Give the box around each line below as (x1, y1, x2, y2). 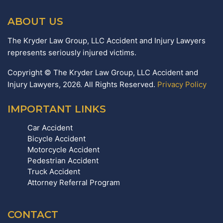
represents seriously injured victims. (7, 48, 136, 58)
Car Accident (27, 123, 73, 133)
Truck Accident (27, 167, 80, 177)
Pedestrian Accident (27, 156, 99, 166)
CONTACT (7, 209, 58, 221)
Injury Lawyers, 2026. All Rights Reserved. (7, 80, 157, 90)
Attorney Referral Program (27, 178, 120, 188)
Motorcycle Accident (27, 145, 100, 155)
